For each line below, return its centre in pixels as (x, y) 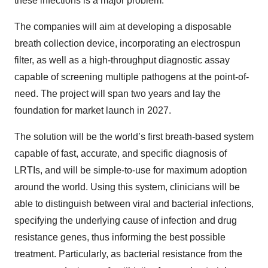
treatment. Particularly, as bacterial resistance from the (128, 254)
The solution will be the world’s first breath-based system (134, 137)
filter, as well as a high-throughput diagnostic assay (122, 60)
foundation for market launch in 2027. (93, 110)
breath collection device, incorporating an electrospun (127, 43)
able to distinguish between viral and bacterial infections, (134, 204)
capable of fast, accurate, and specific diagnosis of (121, 153)
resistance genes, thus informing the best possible (120, 237)
